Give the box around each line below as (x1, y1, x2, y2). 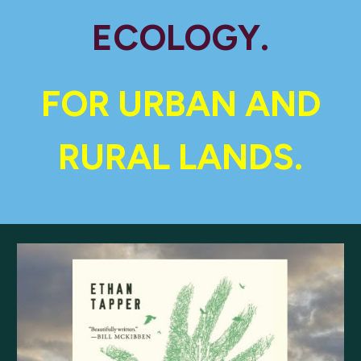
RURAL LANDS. (58, 135, 303, 178)
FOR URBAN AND (40, 82, 321, 125)
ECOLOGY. (92, 16, 269, 59)
